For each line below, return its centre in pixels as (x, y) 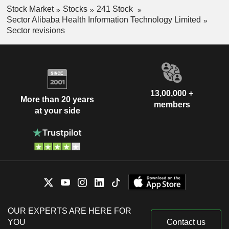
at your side (57, 111)
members (172, 104)
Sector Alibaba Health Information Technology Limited (104, 19)
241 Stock (116, 9)
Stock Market (30, 9)
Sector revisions (36, 30)
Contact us (186, 222)
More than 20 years (57, 100)
